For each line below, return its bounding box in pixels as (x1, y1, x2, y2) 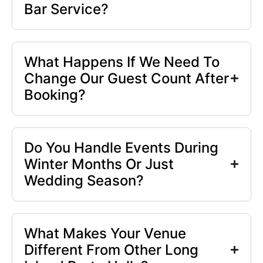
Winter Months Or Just (24, 155, 174, 173)
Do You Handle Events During (24, 139, 218, 156)
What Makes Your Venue (24, 224, 186, 242)
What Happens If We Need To (24, 53, 220, 70)
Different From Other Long (24, 241, 198, 258)
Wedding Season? (24, 171, 144, 189)
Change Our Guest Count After (24, 69, 229, 87)
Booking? (24, 86, 86, 103)
